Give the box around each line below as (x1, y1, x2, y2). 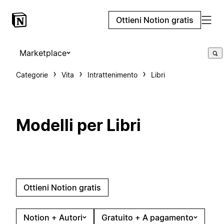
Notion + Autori (23, 212, 82, 222)
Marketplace (19, 48, 66, 58)
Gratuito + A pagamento (101, 212, 193, 222)
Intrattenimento (87, 70, 137, 79)
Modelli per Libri (16, 115, 141, 135)
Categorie (16, 70, 48, 79)
